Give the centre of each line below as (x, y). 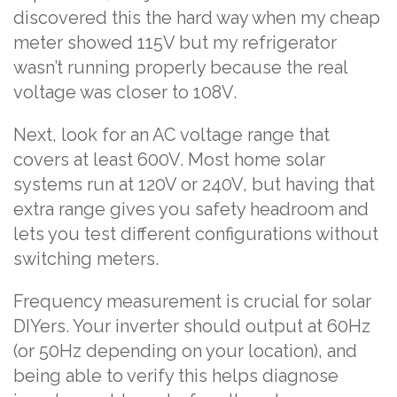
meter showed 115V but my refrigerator (175, 42)
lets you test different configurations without (196, 234)
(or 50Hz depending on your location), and (185, 350)
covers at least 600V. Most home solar (169, 159)
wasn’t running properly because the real (180, 67)
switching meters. (86, 258)
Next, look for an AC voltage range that (171, 134)
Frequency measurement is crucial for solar (192, 301)
